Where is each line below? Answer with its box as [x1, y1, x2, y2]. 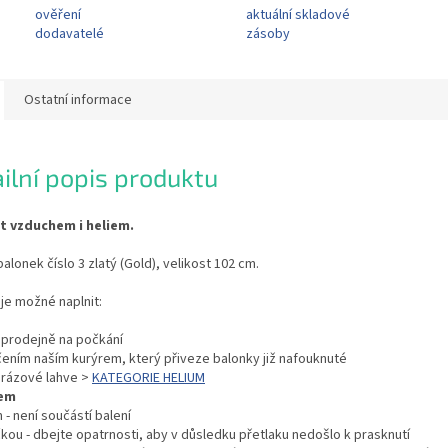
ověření [35, 5, 81, 26]
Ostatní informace [24, 90, 132, 111]
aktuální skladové [245, 5, 350, 26]
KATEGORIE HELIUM [92, 367, 205, 388]
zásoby [245, 24, 290, 45]
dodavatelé [35, 24, 104, 45]
